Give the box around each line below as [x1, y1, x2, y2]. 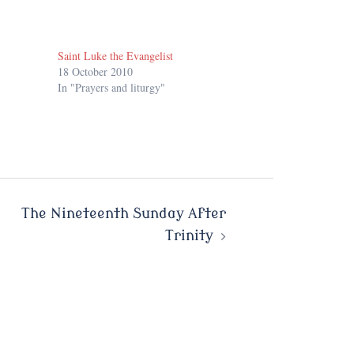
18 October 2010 [58, 64, 134, 80]
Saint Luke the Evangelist [58, 48, 174, 64]
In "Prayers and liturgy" [58, 80, 166, 96]
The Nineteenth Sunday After [21, 205, 226, 222]
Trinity [165, 228, 213, 244]
